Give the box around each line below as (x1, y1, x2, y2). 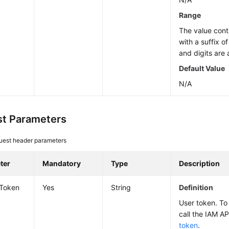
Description (179, 159, 220, 168)
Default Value (179, 64, 225, 73)
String (111, 183, 131, 192)
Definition (179, 183, 214, 192)
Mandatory (42, 159, 81, 168)
